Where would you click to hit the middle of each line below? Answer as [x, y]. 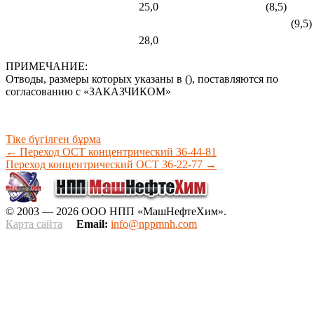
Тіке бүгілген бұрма [53, 139]
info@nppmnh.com [154, 224]
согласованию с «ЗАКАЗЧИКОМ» [88, 92]
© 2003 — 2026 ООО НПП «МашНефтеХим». [116, 212]
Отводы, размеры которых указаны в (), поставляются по [142, 79]
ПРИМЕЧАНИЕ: [47, 67]
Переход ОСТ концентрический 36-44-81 [117, 152]
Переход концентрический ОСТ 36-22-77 [105, 165]
